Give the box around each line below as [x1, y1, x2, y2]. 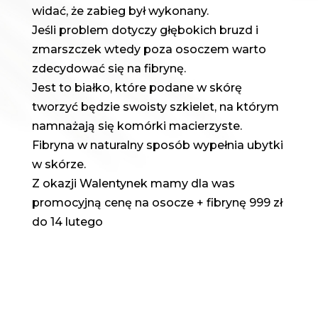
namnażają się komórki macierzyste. [31, 119, 242, 133]
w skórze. [31, 157, 86, 171]
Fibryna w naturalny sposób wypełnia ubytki [31, 138, 283, 152]
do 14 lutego [31, 214, 103, 229]
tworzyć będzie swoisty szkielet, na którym [31, 99, 279, 114]
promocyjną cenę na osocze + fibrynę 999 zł [31, 195, 283, 209]
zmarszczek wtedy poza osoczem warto [31, 42, 266, 56]
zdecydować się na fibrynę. [31, 61, 186, 75]
